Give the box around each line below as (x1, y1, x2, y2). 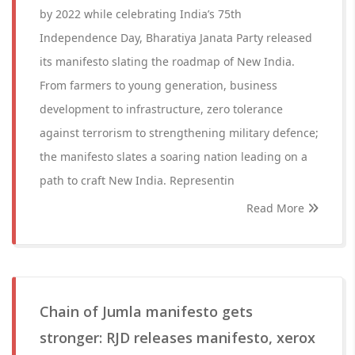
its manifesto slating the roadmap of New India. (40, 54, 295, 69)
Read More (246, 200, 307, 216)
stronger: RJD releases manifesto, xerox (40, 328, 315, 347)
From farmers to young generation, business (40, 78, 277, 93)
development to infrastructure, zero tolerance (40, 101, 283, 116)
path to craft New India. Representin (40, 173, 235, 188)
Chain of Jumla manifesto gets (40, 302, 253, 321)
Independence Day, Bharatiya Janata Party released (40, 30, 312, 45)
